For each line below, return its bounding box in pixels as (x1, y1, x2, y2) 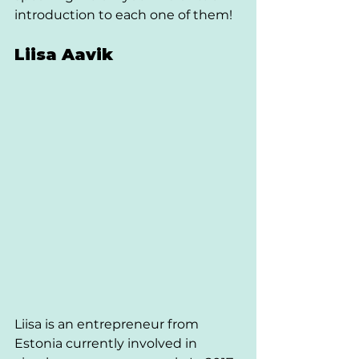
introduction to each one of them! (14, 7, 232, 22)
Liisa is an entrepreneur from (14, 317, 202, 332)
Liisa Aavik (14, 45, 118, 64)
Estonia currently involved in (14, 336, 200, 351)
